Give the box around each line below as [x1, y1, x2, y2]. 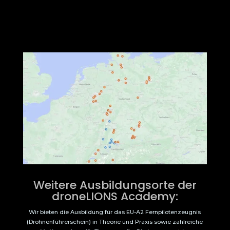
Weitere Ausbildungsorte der [33, 177, 197, 194]
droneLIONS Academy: [51, 188, 178, 205]
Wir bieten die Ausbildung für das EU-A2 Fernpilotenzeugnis [29, 208, 201, 216]
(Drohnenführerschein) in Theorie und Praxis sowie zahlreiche [27, 218, 203, 226]
